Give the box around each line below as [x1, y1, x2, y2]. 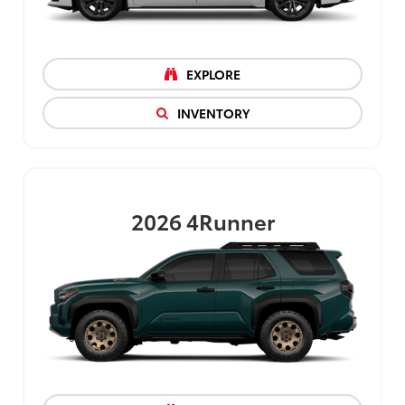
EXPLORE [184, 65, 240, 84]
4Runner [185, 205, 275, 237]
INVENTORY [174, 104, 250, 123]
